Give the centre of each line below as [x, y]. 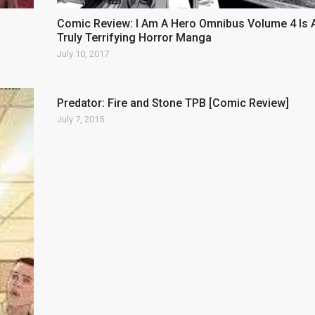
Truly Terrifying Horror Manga [134, 38]
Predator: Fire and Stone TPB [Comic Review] [173, 103]
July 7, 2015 [80, 120]
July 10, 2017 [83, 54]
